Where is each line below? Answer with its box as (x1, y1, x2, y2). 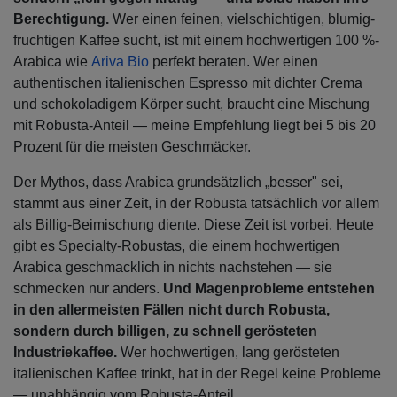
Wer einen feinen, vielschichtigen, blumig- (113, 12, 375, 27)
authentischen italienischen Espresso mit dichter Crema (13, 75, 362, 91)
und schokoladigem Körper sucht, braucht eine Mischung (13, 97, 370, 113)
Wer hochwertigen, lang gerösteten (121, 345, 339, 361)
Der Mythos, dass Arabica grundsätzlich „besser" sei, (13, 175, 343, 191)
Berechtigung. (13, 12, 113, 27)
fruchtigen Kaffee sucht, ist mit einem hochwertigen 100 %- (13, 33, 379, 49)
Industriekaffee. (13, 345, 121, 361)
